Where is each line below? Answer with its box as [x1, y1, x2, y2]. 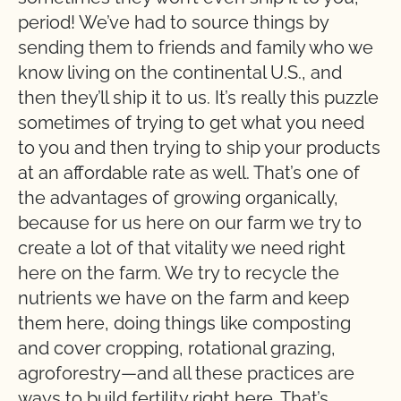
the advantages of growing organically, [18, 187, 338, 209]
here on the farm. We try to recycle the [18, 262, 339, 284]
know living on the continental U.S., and [18, 62, 342, 83]
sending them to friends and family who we [18, 37, 373, 58]
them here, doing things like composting [18, 312, 351, 334]
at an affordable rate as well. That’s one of [18, 162, 360, 183]
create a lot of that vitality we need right [18, 237, 346, 259]
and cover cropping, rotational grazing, [18, 337, 336, 359]
